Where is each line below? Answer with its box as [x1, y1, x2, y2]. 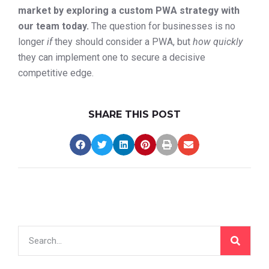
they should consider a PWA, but [52, 36, 193, 48]
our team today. [18, 20, 89, 32]
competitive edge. [18, 67, 94, 79]
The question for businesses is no [89, 20, 235, 32]
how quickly [193, 36, 243, 48]
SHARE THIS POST [88, 109, 181, 121]
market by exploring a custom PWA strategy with [18, 5, 240, 17]
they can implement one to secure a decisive [18, 52, 205, 64]
